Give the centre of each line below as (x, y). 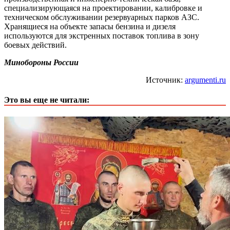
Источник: (165, 80)
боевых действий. (35, 45)
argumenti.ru (205, 80)
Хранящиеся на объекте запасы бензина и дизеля (90, 26)
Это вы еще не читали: (47, 100)
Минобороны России (41, 62)
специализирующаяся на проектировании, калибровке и (103, 8)
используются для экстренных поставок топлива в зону (102, 35)
